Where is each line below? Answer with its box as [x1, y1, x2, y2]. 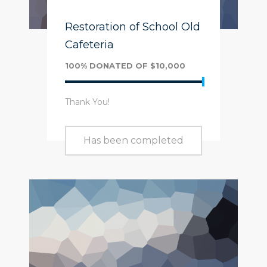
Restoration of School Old [65, 20, 200, 33]
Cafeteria [65, 38, 114, 51]
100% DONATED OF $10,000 [65, 61, 185, 70]
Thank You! [65, 97, 110, 107]
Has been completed [83, 135, 184, 146]
